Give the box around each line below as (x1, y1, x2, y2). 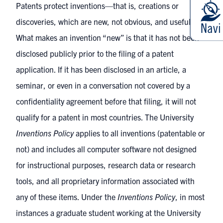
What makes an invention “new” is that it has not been (16, 32, 199, 42)
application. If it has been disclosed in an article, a (16, 64, 186, 74)
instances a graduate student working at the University (16, 208, 201, 218)
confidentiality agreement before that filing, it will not (16, 96, 196, 106)
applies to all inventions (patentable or (74, 128, 205, 138)
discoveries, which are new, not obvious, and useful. (16, 16, 193, 26)
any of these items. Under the (16, 192, 117, 202)
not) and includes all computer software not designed (16, 144, 197, 154)
